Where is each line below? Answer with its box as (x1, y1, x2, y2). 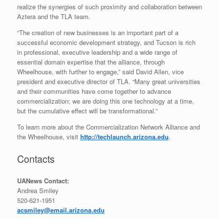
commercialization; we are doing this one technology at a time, (17, 96, 194, 106)
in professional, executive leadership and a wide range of (17, 47, 177, 57)
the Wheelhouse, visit (17, 132, 80, 142)
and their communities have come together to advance (17, 87, 171, 96)
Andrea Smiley (17, 186, 59, 196)
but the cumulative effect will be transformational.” (17, 106, 157, 116)
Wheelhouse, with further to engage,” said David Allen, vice (17, 67, 184, 77)
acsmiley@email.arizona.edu (17, 205, 105, 215)
